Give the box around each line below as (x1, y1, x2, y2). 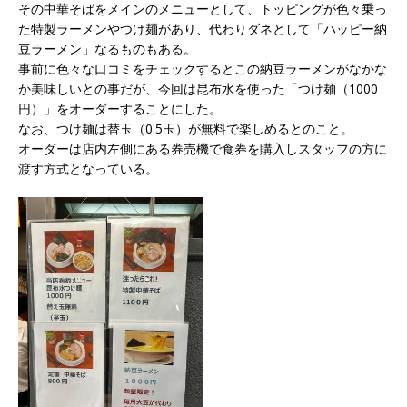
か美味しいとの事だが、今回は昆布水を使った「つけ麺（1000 (18, 80, 378, 98)
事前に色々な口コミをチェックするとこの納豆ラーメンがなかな (18, 60, 387, 78)
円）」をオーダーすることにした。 (18, 100, 222, 118)
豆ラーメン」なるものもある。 (18, 40, 196, 58)
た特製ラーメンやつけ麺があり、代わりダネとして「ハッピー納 (18, 20, 387, 38)
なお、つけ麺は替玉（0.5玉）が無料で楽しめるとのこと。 (18, 120, 353, 138)
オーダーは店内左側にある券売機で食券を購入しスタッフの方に (18, 140, 387, 158)
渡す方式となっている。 (18, 160, 158, 178)
